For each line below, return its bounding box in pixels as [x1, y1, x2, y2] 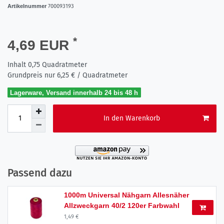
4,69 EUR [7, 37, 73, 53]
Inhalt [7, 60, 28, 69]
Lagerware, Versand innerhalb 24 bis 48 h [10, 88, 138, 96]
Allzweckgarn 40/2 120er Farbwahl [64, 201, 179, 209]
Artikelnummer [7, 2, 48, 9]
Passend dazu [7, 166, 72, 179]
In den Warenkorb [103, 114, 160, 123]
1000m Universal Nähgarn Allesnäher [64, 190, 189, 199]
